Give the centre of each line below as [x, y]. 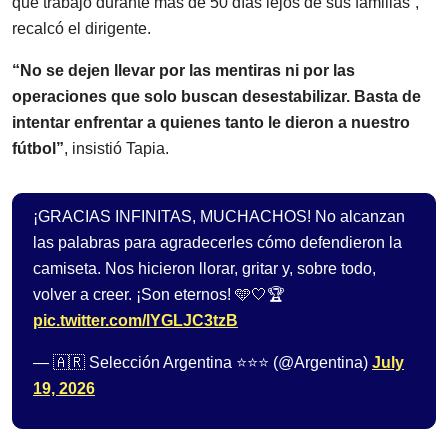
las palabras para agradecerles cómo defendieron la [217, 243]
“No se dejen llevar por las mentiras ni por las [183, 71]
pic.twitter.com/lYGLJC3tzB [135, 321]
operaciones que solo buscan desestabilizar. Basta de [216, 97]
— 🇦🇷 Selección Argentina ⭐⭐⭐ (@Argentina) [202, 363]
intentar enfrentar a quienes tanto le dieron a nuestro [211, 123]
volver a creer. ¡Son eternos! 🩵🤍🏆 [159, 295]
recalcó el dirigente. [81, 29]
